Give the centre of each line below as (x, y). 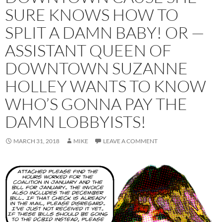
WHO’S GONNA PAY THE (96, 104)
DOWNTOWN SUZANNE (96, 68)
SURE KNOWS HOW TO (92, 14)
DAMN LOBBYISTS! (76, 121)
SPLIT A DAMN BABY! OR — (105, 32)
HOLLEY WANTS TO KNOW (106, 86)
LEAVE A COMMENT (130, 141)
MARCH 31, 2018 (36, 141)
